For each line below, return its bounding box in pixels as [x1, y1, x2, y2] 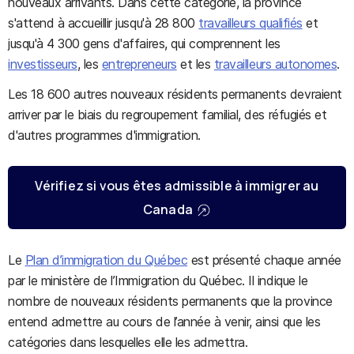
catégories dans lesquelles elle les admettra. [8, 334, 248, 350]
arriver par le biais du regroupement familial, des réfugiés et [8, 107, 327, 122]
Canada [142, 201, 194, 218]
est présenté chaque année [187, 252, 341, 268]
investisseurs [8, 56, 77, 72]
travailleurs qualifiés [198, 15, 303, 31]
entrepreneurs [101, 56, 177, 72]
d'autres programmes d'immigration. [8, 127, 201, 143]
